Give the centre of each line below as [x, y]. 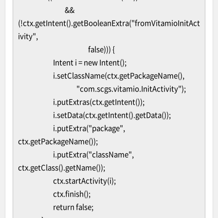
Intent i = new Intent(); [90, 62]
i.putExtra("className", [93, 154]
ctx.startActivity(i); [84, 181]
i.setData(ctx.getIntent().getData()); [112, 115]
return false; [73, 207]
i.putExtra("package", [89, 128]
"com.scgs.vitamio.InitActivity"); [131, 89]
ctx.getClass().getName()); [62, 167]
